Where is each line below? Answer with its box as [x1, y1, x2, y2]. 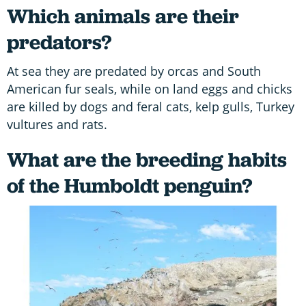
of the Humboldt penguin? [7, 171, 252, 199]
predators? [7, 28, 111, 55]
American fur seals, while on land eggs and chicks [7, 80, 292, 97]
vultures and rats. [7, 115, 107, 133]
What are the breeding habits [7, 145, 287, 173]
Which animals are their [7, 2, 239, 29]
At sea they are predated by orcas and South [7, 62, 261, 79]
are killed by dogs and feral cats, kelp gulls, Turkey [7, 98, 294, 115]
